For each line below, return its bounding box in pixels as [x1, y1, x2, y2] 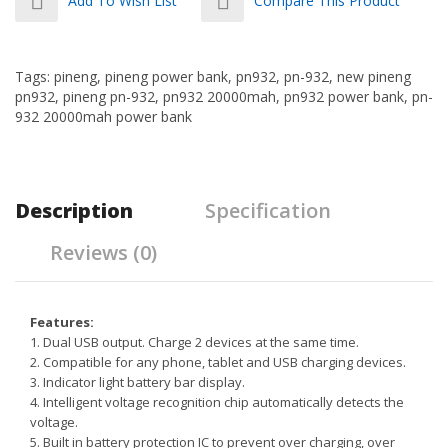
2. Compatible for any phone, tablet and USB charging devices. [30, 353, 409, 371]
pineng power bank [105, 67, 228, 86]
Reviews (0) [50, 239, 157, 266]
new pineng [337, 67, 411, 86]
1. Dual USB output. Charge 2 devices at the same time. [30, 333, 359, 351]
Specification [205, 197, 331, 224]
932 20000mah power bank [15, 107, 192, 126]
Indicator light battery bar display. [43, 373, 245, 391]
